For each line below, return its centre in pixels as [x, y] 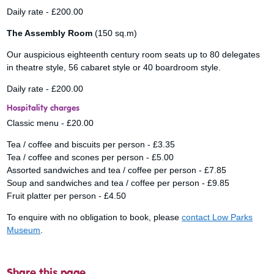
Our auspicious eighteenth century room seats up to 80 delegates [134, 54]
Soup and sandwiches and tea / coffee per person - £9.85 [118, 183]
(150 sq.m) [115, 33]
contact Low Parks [217, 217]
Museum [24, 230]
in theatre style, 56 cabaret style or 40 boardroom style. [114, 67]
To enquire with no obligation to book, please [94, 217]
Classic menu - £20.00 [50, 123]
